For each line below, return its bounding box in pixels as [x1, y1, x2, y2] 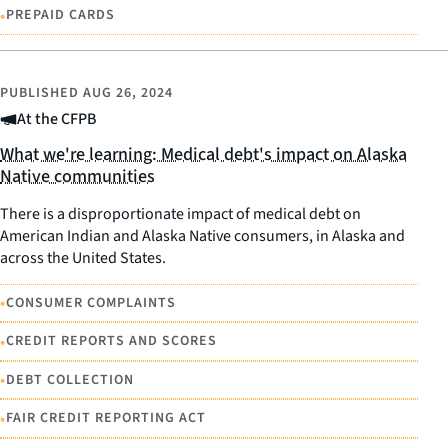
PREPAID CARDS [6, 5, 115, 25]
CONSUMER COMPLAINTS [6, 292, 176, 313]
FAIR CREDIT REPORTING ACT [6, 408, 206, 428]
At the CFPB [17, 107, 96, 130]
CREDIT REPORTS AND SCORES [6, 331, 217, 351]
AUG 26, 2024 [83, 82, 173, 103]
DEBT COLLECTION [6, 369, 134, 390]
